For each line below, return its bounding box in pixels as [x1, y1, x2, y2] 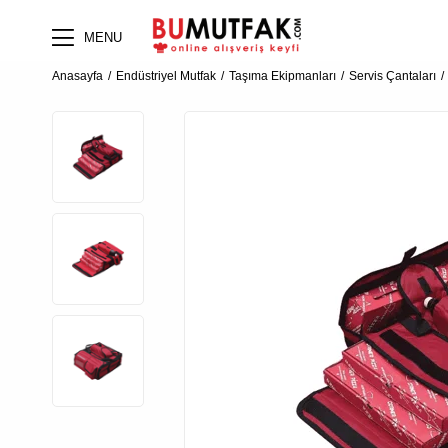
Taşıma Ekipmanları [229, 69, 336, 83]
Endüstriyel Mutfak [116, 69, 216, 83]
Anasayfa [52, 69, 103, 83]
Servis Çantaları [349, 69, 436, 83]
